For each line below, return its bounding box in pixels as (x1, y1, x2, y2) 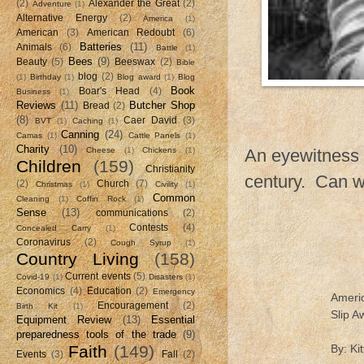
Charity (16, 142, 50, 155)
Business (16, 86, 50, 96)
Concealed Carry (16, 223, 91, 232)
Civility (155, 179, 179, 188)
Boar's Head (78, 85, 141, 96)
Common (153, 191, 196, 204)
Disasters (148, 271, 183, 281)
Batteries (79, 40, 122, 53)
